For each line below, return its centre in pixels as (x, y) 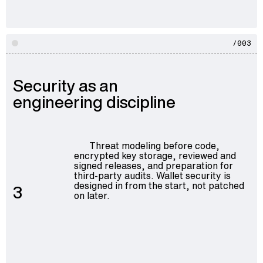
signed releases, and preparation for (153, 165)
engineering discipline (94, 102)
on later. (92, 195)
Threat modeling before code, (154, 145)
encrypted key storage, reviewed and (155, 155)
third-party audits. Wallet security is (152, 175)
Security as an (65, 85)
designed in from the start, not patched (159, 185)
